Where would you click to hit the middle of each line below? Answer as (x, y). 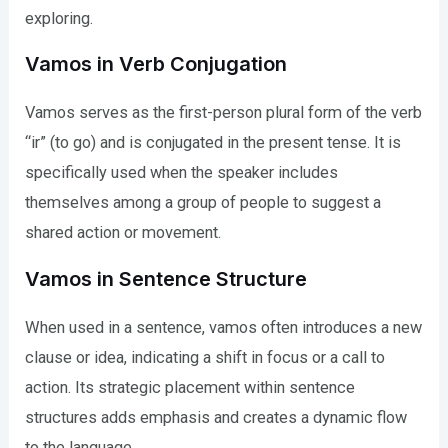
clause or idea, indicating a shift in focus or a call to (205, 357)
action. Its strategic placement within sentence (190, 387)
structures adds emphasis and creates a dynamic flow (216, 417)
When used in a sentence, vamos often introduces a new (224, 327)
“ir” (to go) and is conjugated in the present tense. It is (213, 143)
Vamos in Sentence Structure (166, 278)
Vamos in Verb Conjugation (156, 64)
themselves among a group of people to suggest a (203, 203)
